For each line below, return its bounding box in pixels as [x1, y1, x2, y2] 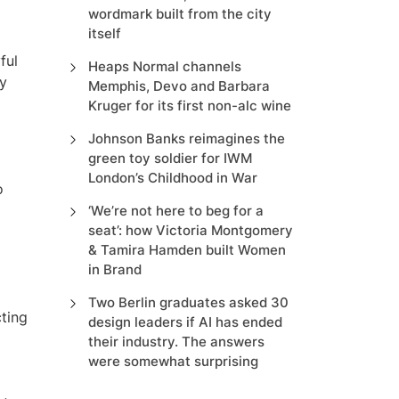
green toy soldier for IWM [87, 150, 252, 167]
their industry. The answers [87, 333, 265, 350]
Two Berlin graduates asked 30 [87, 294, 289, 311]
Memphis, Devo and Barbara [87, 77, 270, 94]
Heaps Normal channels [87, 58, 241, 75]
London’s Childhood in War [87, 169, 257, 186]
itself [87, 25, 121, 42]
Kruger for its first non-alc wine [87, 97, 291, 114]
